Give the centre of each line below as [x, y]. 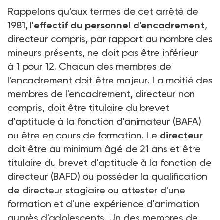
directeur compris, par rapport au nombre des [110, 39]
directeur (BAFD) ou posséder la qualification [107, 176]
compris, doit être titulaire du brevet [88, 107]
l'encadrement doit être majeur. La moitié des [110, 80]
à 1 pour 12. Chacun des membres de [89, 66]
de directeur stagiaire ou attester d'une [96, 190]
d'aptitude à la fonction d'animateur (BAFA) [104, 121]
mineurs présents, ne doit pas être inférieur [103, 52]
